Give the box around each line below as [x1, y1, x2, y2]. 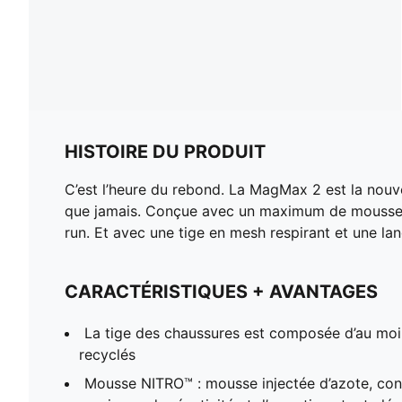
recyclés [79, 345, 135, 363]
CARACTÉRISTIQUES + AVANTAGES [65, 280, 378, 302]
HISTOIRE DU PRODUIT [65, 140, 266, 162]
